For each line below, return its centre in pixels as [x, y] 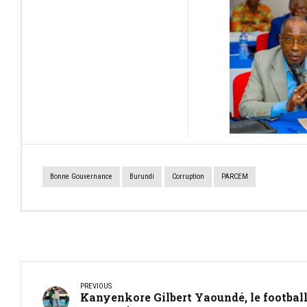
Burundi [142, 177]
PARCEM [234, 177]
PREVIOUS [96, 286]
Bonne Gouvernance [81, 177]
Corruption [188, 177]
